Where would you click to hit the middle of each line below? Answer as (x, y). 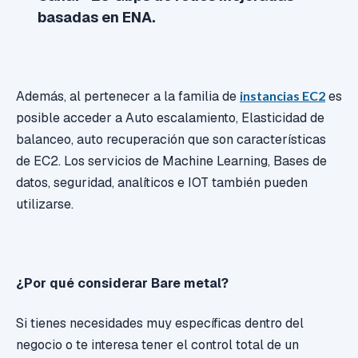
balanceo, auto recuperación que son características (171, 140)
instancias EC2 (282, 96)
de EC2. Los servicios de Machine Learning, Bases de (171, 161)
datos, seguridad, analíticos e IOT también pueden (162, 183)
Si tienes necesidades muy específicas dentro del (160, 323)
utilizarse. (45, 205)
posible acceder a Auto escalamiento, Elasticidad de (170, 118)
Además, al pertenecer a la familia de (128, 97)
